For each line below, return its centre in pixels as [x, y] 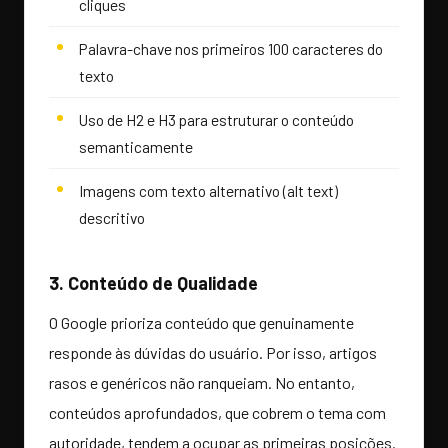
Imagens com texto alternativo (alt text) [208, 191]
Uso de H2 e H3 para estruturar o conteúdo [216, 120]
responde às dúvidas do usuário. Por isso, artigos [213, 353]
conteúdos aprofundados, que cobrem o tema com [217, 413]
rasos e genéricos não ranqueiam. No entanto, [202, 383]
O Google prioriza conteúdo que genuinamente [201, 323]
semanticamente [136, 147]
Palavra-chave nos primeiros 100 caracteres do [231, 49]
